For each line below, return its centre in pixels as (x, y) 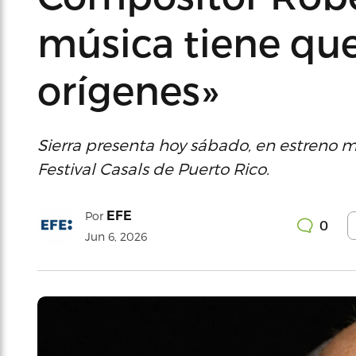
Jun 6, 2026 (116, 236)
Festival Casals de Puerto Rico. (153, 168)
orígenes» (128, 89)
